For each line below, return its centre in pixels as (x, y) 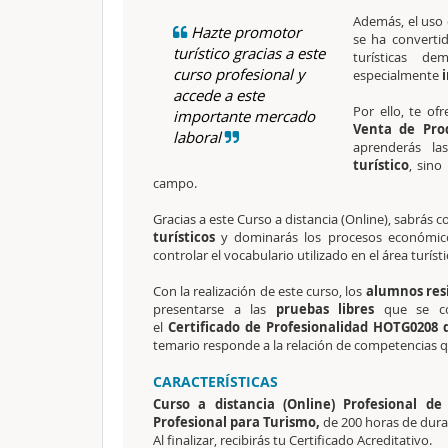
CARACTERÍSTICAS (215, 381)
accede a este (218, 95)
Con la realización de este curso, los (259, 291)
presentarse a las (214, 309)
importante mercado (244, 116)
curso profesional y (239, 74)
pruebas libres (329, 309)
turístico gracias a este (249, 53)
